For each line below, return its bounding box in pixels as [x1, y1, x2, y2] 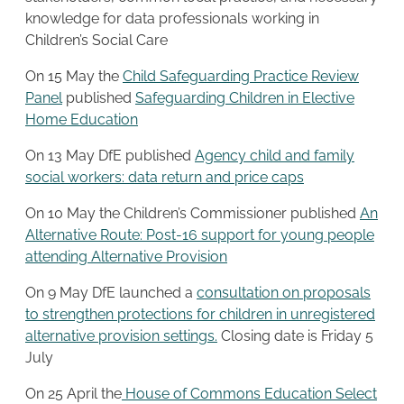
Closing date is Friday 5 [217, 326, 373, 344]
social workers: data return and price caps [25, 168, 304, 186]
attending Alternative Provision [25, 247, 227, 265]
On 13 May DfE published [25, 146, 195, 164]
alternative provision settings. [25, 326, 217, 344]
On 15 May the [25, 67, 123, 85]
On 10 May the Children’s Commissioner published [25, 204, 360, 222]
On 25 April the [25, 384, 122, 402]
